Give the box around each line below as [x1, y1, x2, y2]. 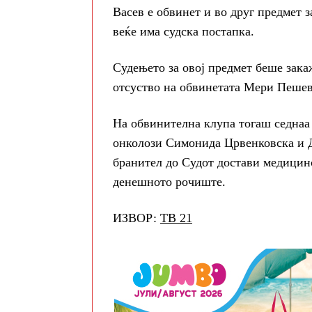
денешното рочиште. [113, 174, 226, 189]
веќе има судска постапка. [113, 24, 254, 38]
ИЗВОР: [113, 210, 160, 225]
